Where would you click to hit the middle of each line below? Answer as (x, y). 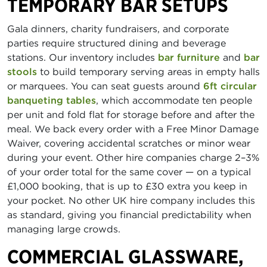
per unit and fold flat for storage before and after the (131, 114)
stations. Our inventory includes (83, 57)
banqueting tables (52, 100)
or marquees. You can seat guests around (105, 86)
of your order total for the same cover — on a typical (129, 172)
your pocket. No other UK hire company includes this (131, 200)
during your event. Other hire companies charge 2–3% (133, 157)
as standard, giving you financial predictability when (129, 215)
